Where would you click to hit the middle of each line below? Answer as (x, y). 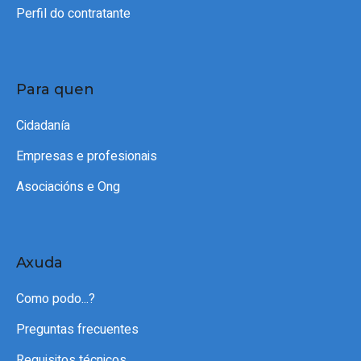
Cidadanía (43, 126)
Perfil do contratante (73, 14)
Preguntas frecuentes (77, 330)
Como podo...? (56, 299)
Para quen (55, 90)
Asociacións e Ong (68, 187)
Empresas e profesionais (87, 157)
